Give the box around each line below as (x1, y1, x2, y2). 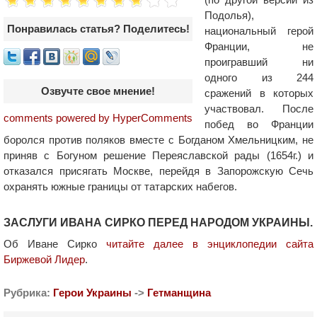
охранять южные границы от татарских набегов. (4, 180, 237, 192)
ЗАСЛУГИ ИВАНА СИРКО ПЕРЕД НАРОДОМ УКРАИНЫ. (4, 217, 313, 229)
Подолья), (204, 9, 254, 21)
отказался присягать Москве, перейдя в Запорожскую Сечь (4, 165, 313, 177)
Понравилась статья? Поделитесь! (6, 23, 190, 35)
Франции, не (204, 40, 313, 52)
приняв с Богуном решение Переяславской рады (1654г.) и (4, 149, 313, 161)
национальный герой (204, 25, 313, 37)
